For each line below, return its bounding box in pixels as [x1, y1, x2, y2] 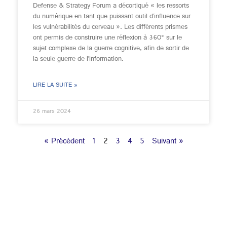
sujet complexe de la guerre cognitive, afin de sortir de [33, 42, 189, 56]
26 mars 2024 [33, 106, 71, 118]
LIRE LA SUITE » [33, 80, 78, 92]
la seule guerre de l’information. [33, 52, 126, 66]
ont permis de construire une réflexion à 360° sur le [33, 31, 182, 45]
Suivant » [152, 134, 183, 150]
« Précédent [44, 134, 85, 150]
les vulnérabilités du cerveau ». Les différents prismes [33, 20, 187, 34]
